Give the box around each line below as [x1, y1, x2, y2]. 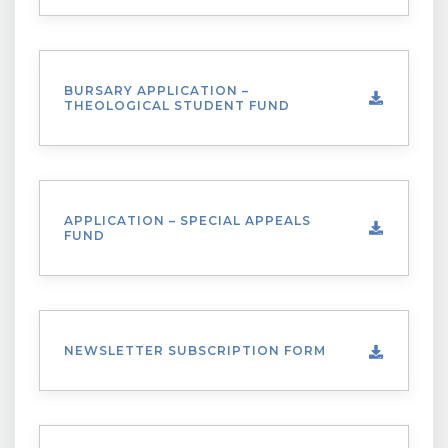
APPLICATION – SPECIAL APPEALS [64, 213, 311, 228]
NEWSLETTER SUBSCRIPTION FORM [64, 343, 326, 358]
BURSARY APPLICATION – [64, 83, 249, 98]
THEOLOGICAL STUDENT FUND [64, 98, 290, 113]
